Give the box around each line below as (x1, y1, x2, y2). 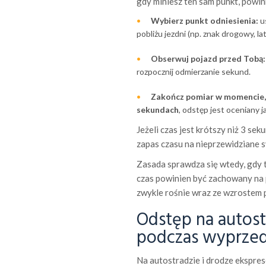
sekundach (136, 104, 179, 115)
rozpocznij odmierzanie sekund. (136, 66, 251, 77)
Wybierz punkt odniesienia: (150, 15, 258, 26)
